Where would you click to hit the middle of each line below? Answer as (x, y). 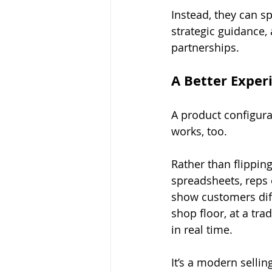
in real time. (202, 230)
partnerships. (205, 48)
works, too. (199, 131)
